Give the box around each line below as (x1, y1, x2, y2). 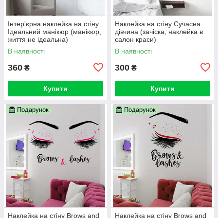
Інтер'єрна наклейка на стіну (8, 19, 99, 28)
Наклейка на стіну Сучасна (115, 19, 200, 28)
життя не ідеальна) (8, 35, 68, 43)
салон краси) (115, 35, 156, 43)
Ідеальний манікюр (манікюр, (8, 27, 101, 36)
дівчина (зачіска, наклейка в (115, 27, 203, 36)
